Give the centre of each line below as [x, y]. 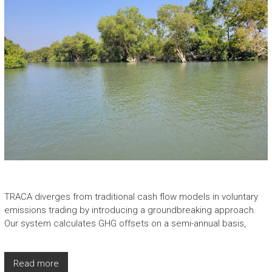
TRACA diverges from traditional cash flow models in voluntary [131, 197]
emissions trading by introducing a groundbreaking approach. [130, 210]
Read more [36, 264]
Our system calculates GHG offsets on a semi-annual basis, [125, 224]
